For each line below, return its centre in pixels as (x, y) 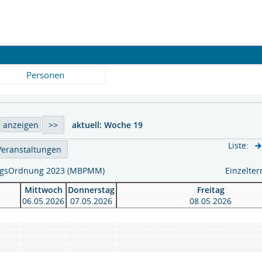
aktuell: (88, 125)
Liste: (238, 145)
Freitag (211, 190)
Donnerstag (91, 190)
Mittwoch (43, 190)
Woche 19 (123, 125)
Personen (45, 75)
